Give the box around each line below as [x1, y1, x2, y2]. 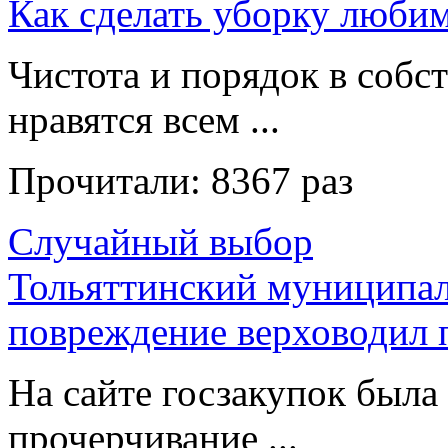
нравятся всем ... [8, 98, 280, 142]
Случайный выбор [8, 220, 313, 264]
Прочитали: [8, 159, 211, 203]
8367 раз [211, 159, 353, 203]
